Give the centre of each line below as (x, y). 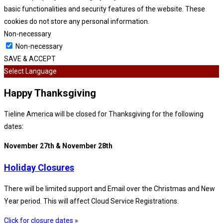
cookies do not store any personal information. (77, 22)
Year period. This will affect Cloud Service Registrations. (91, 201)
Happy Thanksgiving (50, 93)
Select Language (30, 71)
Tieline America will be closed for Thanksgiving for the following (104, 114)
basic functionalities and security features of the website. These (105, 9)
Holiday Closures (39, 168)
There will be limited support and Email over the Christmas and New (110, 189)
